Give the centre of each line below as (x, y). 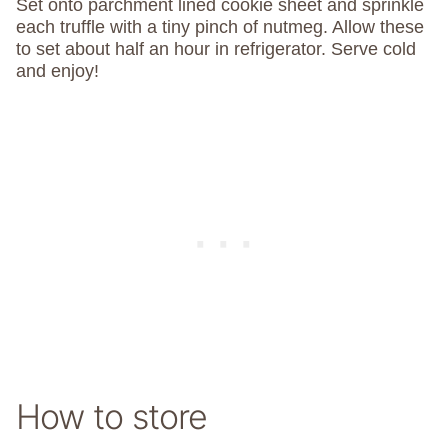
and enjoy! (57, 71)
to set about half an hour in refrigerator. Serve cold (216, 49)
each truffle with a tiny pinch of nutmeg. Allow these (220, 27)
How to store (111, 417)
